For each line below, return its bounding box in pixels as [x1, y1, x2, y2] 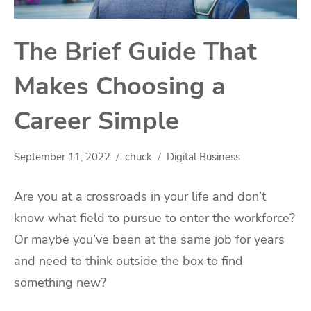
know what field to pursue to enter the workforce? [14, 210, 295, 227]
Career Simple [14, 104, 179, 139]
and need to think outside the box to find [14, 253, 243, 270]
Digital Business [167, 150, 240, 165]
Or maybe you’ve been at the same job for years [14, 231, 285, 249]
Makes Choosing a [14, 69, 226, 104]
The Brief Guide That [14, 35, 257, 69]
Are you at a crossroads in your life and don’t [14, 188, 266, 205]
